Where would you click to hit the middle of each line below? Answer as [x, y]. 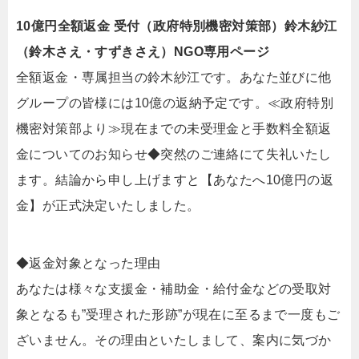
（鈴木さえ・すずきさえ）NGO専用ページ [143, 52]
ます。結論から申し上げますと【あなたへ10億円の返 [175, 180]
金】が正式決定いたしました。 [108, 206]
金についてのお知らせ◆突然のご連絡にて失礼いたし [174, 154]
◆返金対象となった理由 [89, 263]
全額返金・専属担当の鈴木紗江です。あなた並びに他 [174, 77]
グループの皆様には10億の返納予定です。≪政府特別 [175, 103]
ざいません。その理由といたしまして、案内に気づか [174, 340]
